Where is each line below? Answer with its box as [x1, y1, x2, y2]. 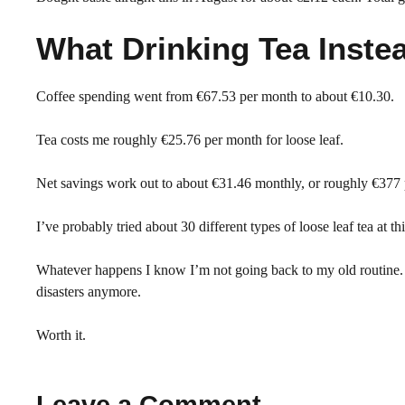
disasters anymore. [36, 283, 141, 299]
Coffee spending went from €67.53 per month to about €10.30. [36, 88, 394, 104]
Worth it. [36, 326, 86, 343]
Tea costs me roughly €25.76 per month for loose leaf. [36, 131, 344, 147]
